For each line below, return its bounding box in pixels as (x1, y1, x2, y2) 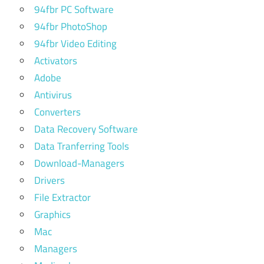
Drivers (34, 173, 65, 188)
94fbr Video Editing (34, 36, 117, 51)
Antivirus (34, 87, 72, 103)
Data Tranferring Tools (34, 138, 129, 154)
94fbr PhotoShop (34, 19, 107, 34)
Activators (34, 53, 77, 68)
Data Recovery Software (34, 121, 138, 137)
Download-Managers (34, 156, 124, 171)
